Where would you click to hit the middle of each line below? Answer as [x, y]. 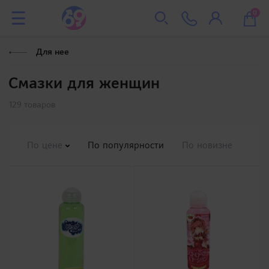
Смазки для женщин [84, 83]
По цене [46, 145]
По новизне [207, 145]
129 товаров [32, 104]
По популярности [126, 145]
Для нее [53, 52]
